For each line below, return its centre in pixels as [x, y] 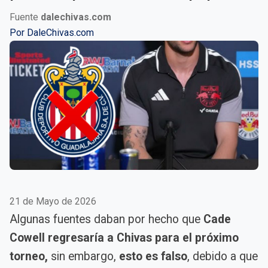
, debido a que [223, 256]
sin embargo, [85, 256]
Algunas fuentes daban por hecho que [106, 219]
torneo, [30, 256]
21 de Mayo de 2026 [53, 201]
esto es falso [153, 256]
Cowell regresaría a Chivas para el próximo [124, 237]
